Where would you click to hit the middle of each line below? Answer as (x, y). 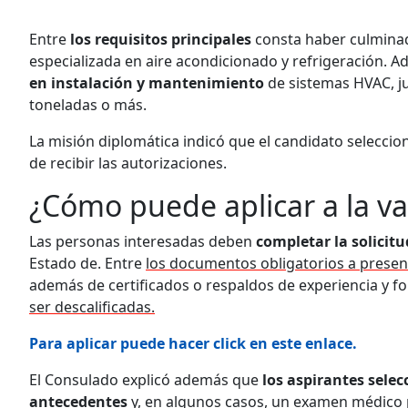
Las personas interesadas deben (143, 241)
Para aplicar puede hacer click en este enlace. (193, 343)
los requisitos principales (159, 39)
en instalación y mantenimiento (147, 82)
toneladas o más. (88, 104)
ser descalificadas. (92, 306)
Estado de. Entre (87, 263)
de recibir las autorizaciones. (128, 163)
